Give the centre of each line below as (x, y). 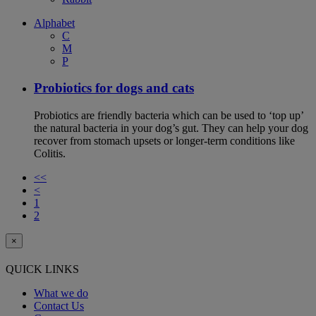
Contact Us (59, 306)
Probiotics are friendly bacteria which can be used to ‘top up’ (169, 116)
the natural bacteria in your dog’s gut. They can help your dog (171, 128)
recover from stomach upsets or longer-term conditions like (164, 141)
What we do (61, 293)
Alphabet (54, 23)
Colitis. (50, 154)
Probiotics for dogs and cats (114, 88)
